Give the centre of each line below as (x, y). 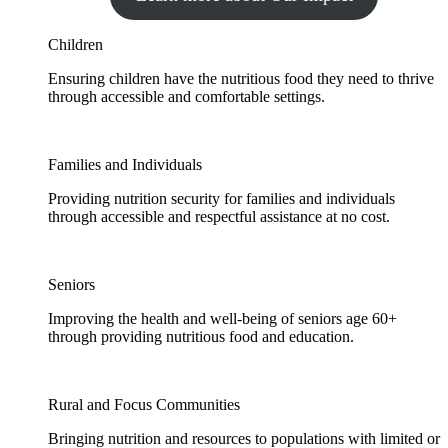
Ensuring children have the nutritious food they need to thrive (241, 78)
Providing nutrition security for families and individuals (221, 198)
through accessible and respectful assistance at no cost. (219, 216)
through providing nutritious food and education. (201, 336)
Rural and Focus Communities (144, 404)
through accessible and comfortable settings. (186, 96)
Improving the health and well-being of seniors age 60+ (222, 318)
